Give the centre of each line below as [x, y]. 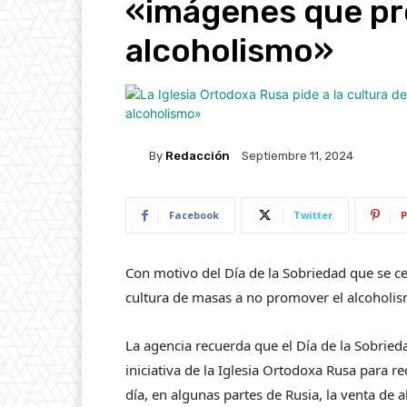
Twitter [313, 215]
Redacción [198, 155]
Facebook [194, 215]
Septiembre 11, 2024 [298, 156]
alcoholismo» [229, 50]
